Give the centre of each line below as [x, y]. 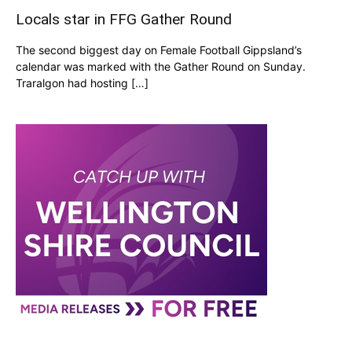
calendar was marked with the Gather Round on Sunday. [161, 66]
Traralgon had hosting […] [82, 83]
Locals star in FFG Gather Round [124, 19]
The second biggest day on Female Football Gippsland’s [159, 50]
